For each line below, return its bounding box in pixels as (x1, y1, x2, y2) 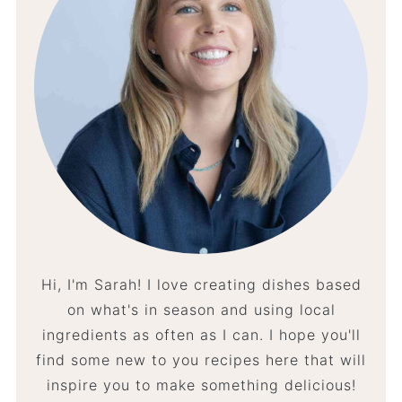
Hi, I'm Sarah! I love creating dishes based (40, 275, 362, 294)
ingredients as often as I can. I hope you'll (41, 326, 361, 345)
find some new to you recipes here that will (36, 351, 366, 370)
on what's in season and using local (66, 301, 336, 319)
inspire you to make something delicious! (46, 376, 356, 395)
